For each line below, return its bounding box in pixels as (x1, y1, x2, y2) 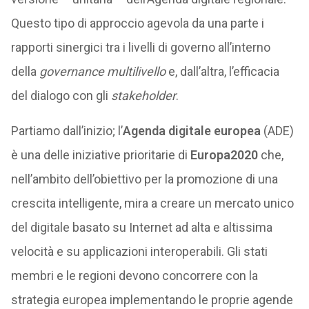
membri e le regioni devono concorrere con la (10, 268, 258, 283)
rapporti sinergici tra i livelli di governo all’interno (10, 40, 270, 54)
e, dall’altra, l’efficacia (165, 64, 279, 79)
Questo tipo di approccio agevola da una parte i (10, 16, 264, 30)
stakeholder (110, 88, 176, 103)
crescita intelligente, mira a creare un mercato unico (10, 196, 294, 210)
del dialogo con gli (10, 88, 111, 103)
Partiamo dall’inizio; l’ (10, 123, 123, 138)
